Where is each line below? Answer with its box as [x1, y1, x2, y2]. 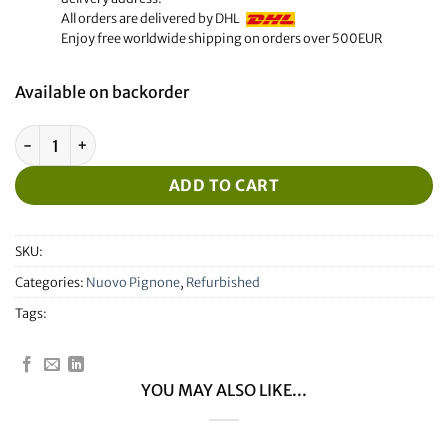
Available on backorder [15, 81, 189, 102]
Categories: [15, 274, 86, 291]
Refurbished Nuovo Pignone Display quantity [14, 126, 330, 145]
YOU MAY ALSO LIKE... [141, 379, 307, 400]
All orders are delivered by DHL [60, 10, 246, 27]
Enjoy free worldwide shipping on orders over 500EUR [60, 30, 382, 47]
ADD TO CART [168, 175, 280, 195]
